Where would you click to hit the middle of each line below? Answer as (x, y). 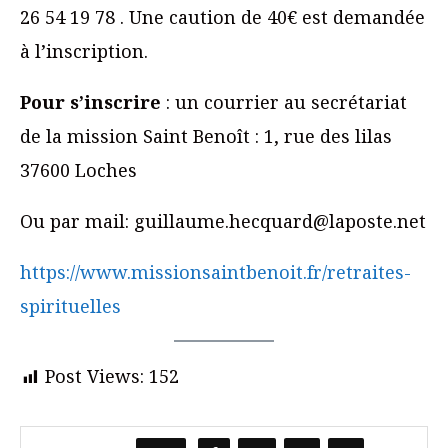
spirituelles (70, 306)
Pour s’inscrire (90, 102)
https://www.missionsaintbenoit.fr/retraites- (215, 272)
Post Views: (94, 376)
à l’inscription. (84, 51)
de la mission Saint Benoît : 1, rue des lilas (206, 136)
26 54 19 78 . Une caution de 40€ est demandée (222, 17)
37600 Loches (78, 170)
